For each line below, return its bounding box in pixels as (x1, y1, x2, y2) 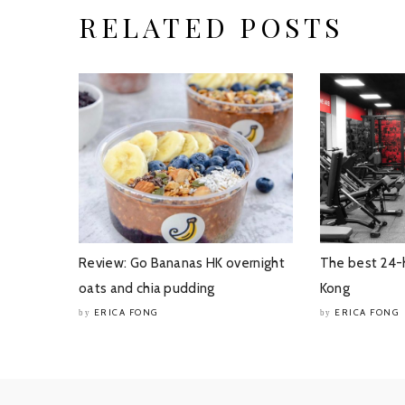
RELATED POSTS (79, 9, 344, 45)
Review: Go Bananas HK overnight (79, 254, 285, 271)
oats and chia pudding (79, 279, 215, 297)
